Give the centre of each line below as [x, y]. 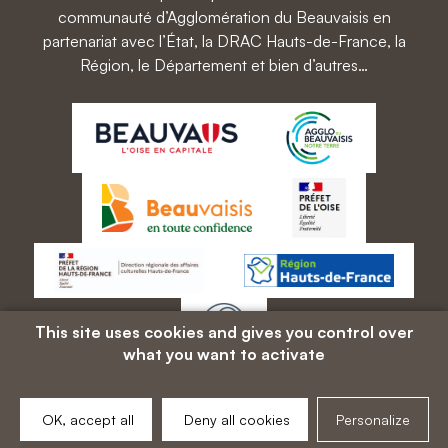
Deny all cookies [235, 419]
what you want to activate [224, 354]
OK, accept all [86, 419]
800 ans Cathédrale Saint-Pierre [224, 380]
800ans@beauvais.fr [224, 428]
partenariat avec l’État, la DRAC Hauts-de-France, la [224, 41]
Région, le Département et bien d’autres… [224, 65]
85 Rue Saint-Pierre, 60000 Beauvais [224, 404]
